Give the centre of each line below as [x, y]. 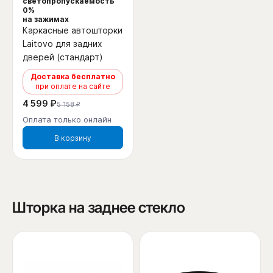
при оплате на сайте [73, 87]
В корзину [73, 138]
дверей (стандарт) [63, 57]
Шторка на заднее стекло [99, 208]
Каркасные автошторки [73, 30]
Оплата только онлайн [67, 120]
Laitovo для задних [62, 44]
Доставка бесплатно [73, 77]
